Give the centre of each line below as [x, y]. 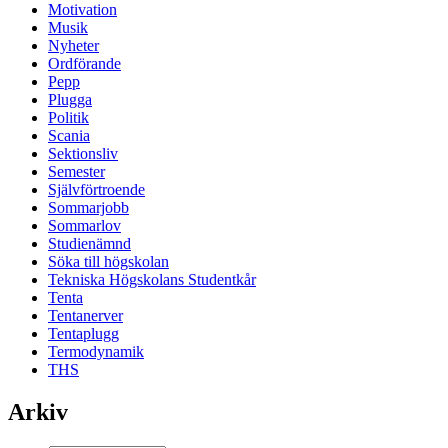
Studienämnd [89, 244]
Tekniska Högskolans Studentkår [152, 280]
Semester [76, 172]
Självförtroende [96, 190]
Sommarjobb [88, 208]
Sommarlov [84, 226]
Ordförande [84, 64]
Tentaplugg [83, 334]
